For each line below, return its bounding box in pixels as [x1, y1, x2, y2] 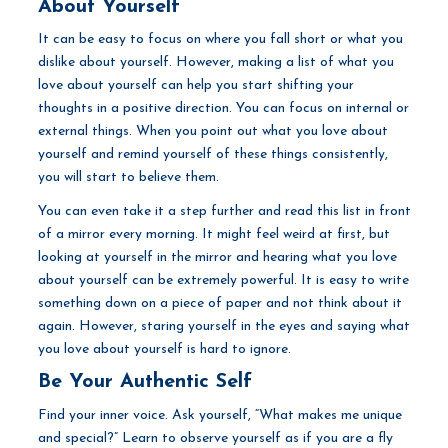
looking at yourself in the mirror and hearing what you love [37, 249, 397, 265]
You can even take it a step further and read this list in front [37, 203, 411, 219]
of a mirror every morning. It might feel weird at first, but [37, 226, 390, 242]
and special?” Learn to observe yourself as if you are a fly [37, 430, 393, 446]
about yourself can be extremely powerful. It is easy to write [37, 272, 409, 288]
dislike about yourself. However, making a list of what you [37, 55, 394, 71]
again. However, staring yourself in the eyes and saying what [37, 318, 410, 334]
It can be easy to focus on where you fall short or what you [37, 32, 403, 48]
